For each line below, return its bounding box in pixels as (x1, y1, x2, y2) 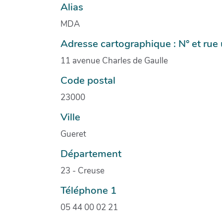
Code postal (60, 73, 115, 87)
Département (60, 146, 121, 161)
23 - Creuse (60, 165, 105, 176)
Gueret (60, 128, 86, 140)
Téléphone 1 (60, 183, 116, 197)
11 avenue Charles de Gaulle (60, 55, 168, 66)
